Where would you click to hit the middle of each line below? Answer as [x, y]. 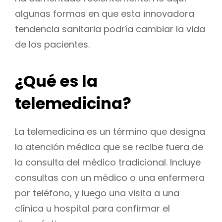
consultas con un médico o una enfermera [110, 177]
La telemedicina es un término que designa [110, 131]
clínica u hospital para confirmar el [92, 208]
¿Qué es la [56, 81]
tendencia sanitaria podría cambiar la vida [110, 29]
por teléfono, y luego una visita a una [97, 193]
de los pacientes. [52, 44]
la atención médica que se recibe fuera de [109, 147]
